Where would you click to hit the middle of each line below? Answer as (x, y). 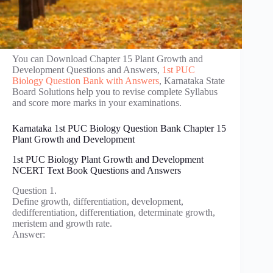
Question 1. (34, 190)
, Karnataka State (192, 81)
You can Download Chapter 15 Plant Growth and (108, 59)
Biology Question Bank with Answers (86, 81)
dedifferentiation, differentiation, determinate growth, (114, 212)
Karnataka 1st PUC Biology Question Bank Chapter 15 (119, 128)
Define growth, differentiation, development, (98, 201)
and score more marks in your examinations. (97, 103)
